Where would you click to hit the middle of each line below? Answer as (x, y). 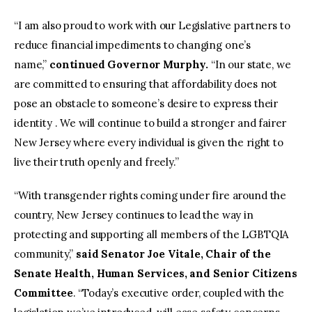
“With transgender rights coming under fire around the (150, 195)
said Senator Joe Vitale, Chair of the (173, 253)
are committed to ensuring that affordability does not (146, 84)
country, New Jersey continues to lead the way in (134, 214)
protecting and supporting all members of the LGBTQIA (151, 234)
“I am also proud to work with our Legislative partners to (152, 26)
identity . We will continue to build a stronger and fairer (150, 123)
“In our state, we (250, 65)
